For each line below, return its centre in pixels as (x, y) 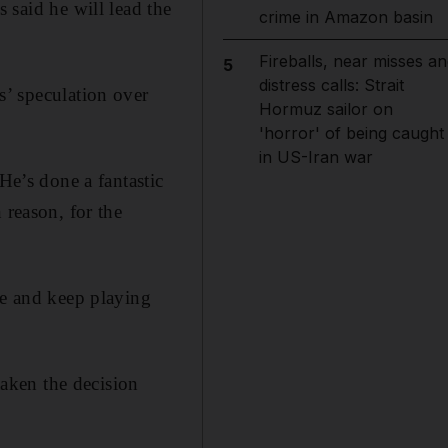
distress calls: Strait (331, 85)
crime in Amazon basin (345, 17)
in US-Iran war (315, 157)
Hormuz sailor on (325, 109)
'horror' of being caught (351, 133)
